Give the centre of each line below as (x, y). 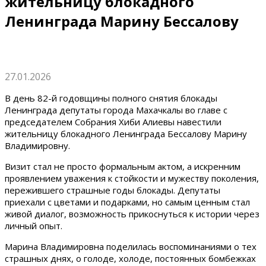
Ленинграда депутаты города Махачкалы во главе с (116, 110)
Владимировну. (37, 145)
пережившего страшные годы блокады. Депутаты (113, 190)
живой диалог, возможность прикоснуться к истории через (132, 214)
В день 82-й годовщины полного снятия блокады (111, 98)
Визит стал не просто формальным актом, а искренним (123, 166)
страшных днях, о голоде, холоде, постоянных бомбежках (130, 258)
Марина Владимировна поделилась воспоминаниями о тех (131, 246)
